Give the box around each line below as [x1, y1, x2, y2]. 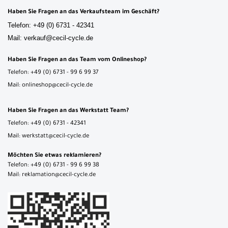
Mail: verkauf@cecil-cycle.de [8, 34, 93, 42]
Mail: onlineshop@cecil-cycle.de [8, 82, 93, 89]
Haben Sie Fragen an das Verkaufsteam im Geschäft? [8, 9, 159, 16]
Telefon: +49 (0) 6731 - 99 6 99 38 [8, 162, 99, 169]
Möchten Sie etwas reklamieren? [8, 152, 101, 159]
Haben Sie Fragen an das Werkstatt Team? [8, 107, 129, 115]
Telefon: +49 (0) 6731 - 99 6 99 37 [8, 69, 99, 76]
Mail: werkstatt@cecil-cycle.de [8, 133, 89, 140]
